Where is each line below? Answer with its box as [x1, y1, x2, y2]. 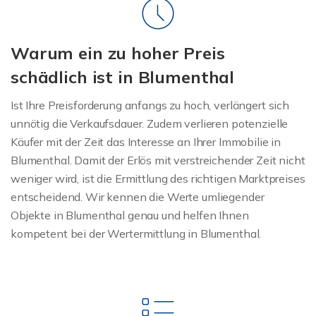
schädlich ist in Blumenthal [11, 66, 235, 87]
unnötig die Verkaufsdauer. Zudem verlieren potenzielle [11, 116, 288, 130]
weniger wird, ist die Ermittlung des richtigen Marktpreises [11, 171, 305, 186]
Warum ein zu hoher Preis [11, 42, 225, 63]
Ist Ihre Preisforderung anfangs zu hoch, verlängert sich [11, 97, 289, 112]
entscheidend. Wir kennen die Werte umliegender [11, 189, 265, 204]
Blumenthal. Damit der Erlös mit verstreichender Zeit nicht [11, 152, 305, 167]
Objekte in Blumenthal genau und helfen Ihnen [11, 207, 249, 222]
